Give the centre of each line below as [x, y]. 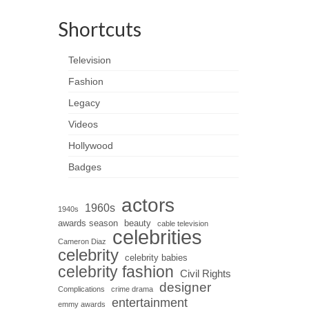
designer [185, 287]
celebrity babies [156, 257]
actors [148, 205]
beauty [137, 223]
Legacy [84, 102]
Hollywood [90, 145]
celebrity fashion [116, 271]
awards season [88, 223]
